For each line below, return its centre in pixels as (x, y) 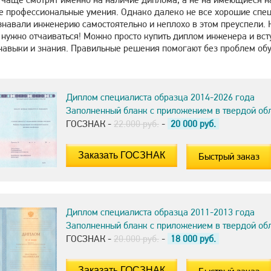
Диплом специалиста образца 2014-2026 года (160, 97)
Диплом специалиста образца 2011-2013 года (160, 212)
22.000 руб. (136, 124)
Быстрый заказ (229, 156)
